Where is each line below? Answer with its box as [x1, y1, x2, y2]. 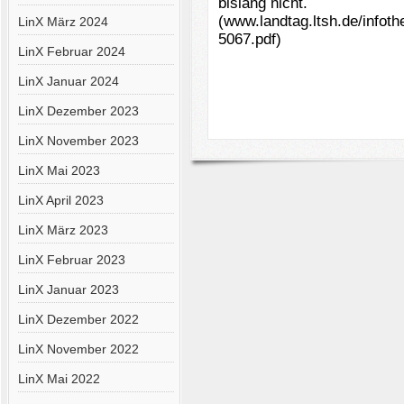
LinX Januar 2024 [17, 74, 119, 88]
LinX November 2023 [17, 133, 139, 148]
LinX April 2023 [17, 193, 104, 207]
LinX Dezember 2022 [17, 312, 139, 326]
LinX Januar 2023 [17, 282, 119, 297]
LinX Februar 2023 [17, 252, 125, 267]
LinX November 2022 [17, 342, 139, 356]
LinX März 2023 [17, 223, 108, 237]
